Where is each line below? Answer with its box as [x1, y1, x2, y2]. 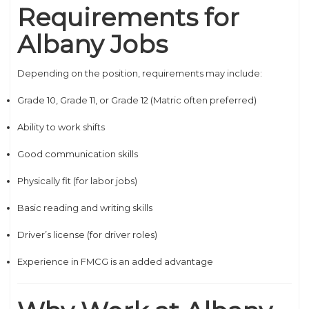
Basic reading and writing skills [17, 202, 152, 213]
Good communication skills [17, 148, 138, 159]
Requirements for [17, 2, 239, 32]
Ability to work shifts [17, 121, 105, 132]
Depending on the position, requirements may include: [17, 68, 262, 79]
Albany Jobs [17, 29, 168, 59]
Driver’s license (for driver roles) [17, 229, 157, 240]
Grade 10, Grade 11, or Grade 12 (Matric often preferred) [17, 94, 257, 106]
